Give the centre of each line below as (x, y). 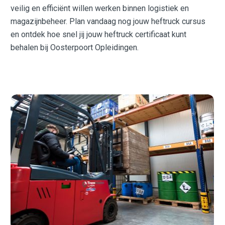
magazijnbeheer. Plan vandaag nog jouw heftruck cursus (108, 22)
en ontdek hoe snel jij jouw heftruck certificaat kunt (99, 35)
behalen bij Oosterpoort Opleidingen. (75, 48)
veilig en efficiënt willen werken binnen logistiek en (100, 9)
